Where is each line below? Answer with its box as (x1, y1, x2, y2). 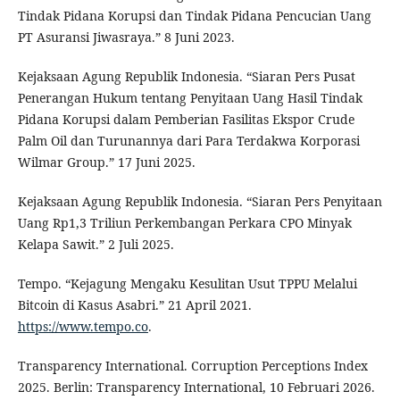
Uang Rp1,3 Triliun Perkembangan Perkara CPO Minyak (17, 213, 352, 231)
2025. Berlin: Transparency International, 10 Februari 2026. (17, 379, 375, 396)
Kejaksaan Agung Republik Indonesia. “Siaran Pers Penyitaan (17, 192, 382, 210)
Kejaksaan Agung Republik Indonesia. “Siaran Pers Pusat (17, 67, 355, 85)
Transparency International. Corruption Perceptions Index (17, 357, 368, 375)
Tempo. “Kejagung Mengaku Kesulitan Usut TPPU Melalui (17, 275, 357, 292)
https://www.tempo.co (17, 318, 148, 335)
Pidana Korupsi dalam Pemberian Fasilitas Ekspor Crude (17, 110, 354, 128)
